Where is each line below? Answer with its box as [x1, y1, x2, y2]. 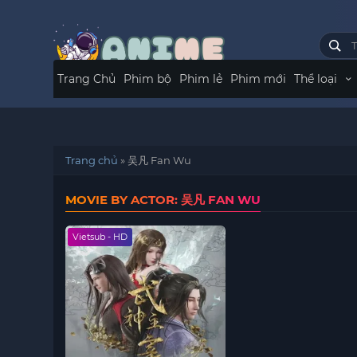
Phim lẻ [179, 72, 223, 86]
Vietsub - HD [73, 231, 128, 242]
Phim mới [230, 72, 287, 86]
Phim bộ [124, 72, 172, 86]
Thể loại [294, 72, 341, 86]
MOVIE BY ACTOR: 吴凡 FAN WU [65, 192, 261, 207]
